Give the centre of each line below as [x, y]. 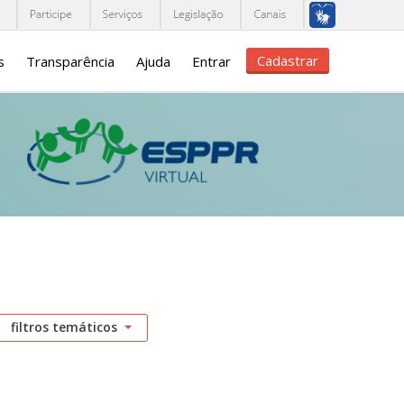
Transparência [70, 61]
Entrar [211, 61]
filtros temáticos [65, 327]
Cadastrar [288, 60]
